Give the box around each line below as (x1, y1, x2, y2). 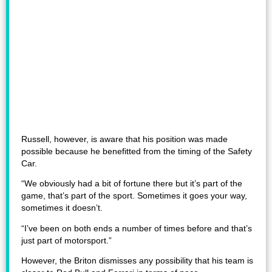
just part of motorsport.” (21, 236, 112, 245)
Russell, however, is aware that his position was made (21, 134, 228, 144)
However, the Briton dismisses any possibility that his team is (21, 256, 253, 266)
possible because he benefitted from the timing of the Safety (21, 146, 252, 156)
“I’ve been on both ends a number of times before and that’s (21, 223, 252, 233)
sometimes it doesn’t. (21, 203, 103, 213)
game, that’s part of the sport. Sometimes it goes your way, (21, 191, 247, 201)
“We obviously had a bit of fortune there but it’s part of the (21, 179, 242, 189)
